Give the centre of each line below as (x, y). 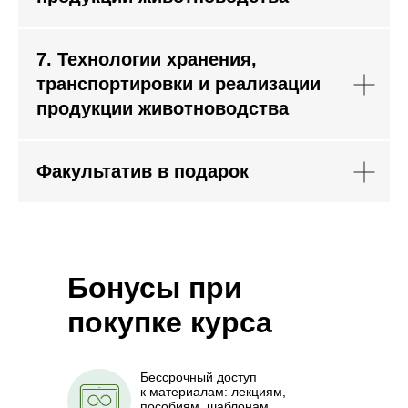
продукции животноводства (163, 108)
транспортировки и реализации (178, 84)
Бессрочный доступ (199, 377)
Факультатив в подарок (143, 171)
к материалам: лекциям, (213, 392)
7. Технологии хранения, (147, 59)
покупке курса (170, 322)
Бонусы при (155, 288)
